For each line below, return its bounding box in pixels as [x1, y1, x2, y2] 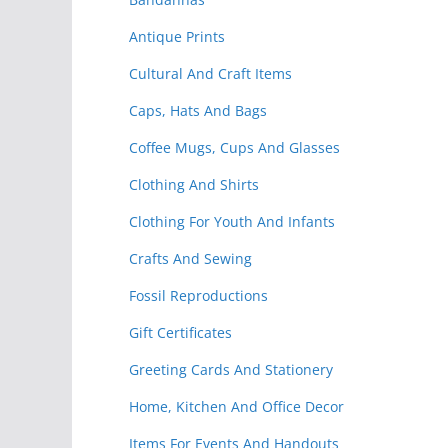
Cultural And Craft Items [129, 63, 292, 83]
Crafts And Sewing [129, 248, 252, 268]
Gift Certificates [129, 322, 232, 342]
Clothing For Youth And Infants [129, 211, 335, 231]
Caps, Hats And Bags [129, 100, 267, 120]
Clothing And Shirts [129, 174, 259, 194]
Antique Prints [129, 26, 225, 46]
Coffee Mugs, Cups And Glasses [129, 137, 340, 157]
